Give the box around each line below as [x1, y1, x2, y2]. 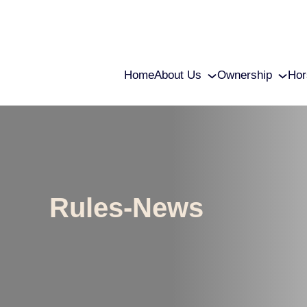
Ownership [217, 69, 272, 82]
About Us [153, 69, 201, 82]
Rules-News [49, 192, 204, 223]
